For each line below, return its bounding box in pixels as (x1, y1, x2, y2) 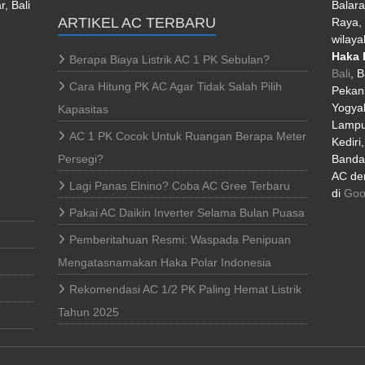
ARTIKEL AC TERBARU (58, 15, 216, 31)
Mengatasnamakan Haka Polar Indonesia (58, 256, 271, 269)
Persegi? (58, 152, 103, 165)
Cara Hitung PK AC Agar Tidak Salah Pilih (69, 80, 282, 93)
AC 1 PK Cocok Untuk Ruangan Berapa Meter (69, 130, 306, 143)
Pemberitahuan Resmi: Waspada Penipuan (69, 233, 291, 246)
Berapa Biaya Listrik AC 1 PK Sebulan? (69, 53, 270, 66)
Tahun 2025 (58, 306, 119, 319)
